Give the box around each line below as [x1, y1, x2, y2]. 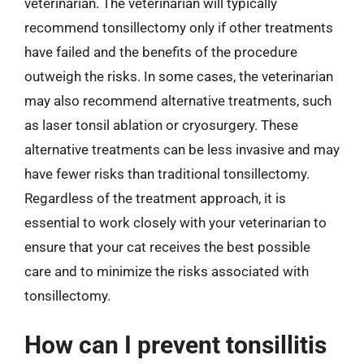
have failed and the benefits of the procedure [24, 43, 297, 60]
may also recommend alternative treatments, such [24, 92, 331, 109]
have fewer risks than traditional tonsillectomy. [24, 165, 310, 182]
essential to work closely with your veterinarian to [24, 214, 327, 231]
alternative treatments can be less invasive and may [24, 141, 340, 158]
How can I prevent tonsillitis [24, 331, 327, 359]
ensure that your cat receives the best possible [24, 238, 310, 255]
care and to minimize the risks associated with [24, 262, 309, 279]
